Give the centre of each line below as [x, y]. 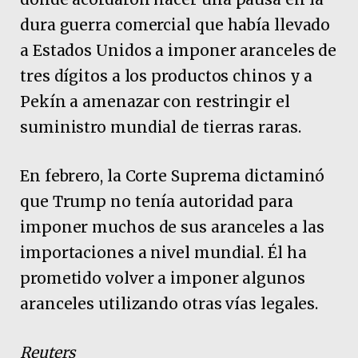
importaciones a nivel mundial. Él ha [163, 252]
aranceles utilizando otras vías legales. [169, 303]
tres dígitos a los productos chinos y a [167, 76]
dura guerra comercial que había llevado [175, 24]
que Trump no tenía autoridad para [157, 201]
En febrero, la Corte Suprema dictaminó [173, 175]
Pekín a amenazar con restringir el [155, 101]
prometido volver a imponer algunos [163, 278]
